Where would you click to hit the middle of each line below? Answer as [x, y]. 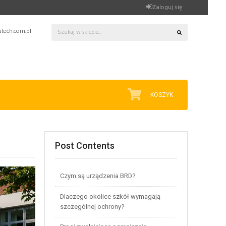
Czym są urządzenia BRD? [98, 176]
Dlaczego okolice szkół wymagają [110, 196]
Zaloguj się [167, 8]
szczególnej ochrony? [92, 206]
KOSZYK [162, 95]
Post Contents [84, 145]
